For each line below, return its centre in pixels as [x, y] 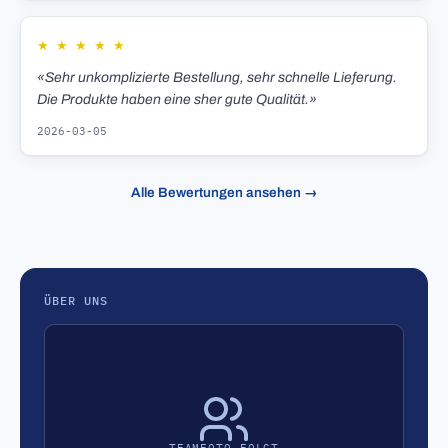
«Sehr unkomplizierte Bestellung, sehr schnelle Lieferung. [217, 77]
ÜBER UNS [76, 300]
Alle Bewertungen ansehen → [224, 192]
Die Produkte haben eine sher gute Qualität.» [177, 99]
